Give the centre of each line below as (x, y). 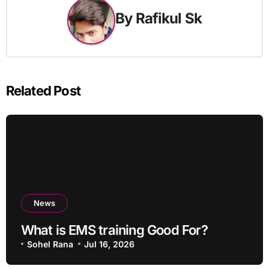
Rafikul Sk (168, 19)
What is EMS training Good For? (114, 230)
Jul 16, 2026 (110, 244)
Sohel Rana (50, 244)
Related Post (43, 90)
